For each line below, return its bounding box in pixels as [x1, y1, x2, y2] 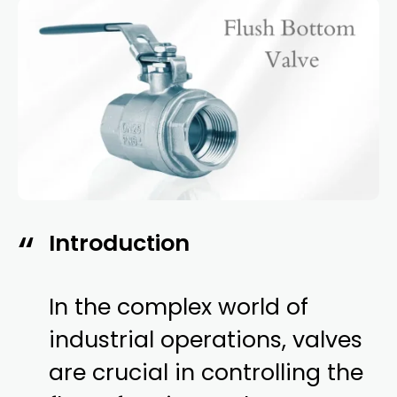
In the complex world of [49, 291, 309, 323]
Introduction [49, 227, 191, 259]
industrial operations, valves [49, 323, 363, 355]
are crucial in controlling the [49, 356, 364, 388]
